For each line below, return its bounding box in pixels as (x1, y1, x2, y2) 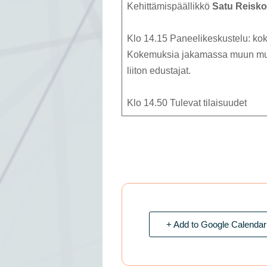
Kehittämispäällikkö (127, 1, 212, 12)
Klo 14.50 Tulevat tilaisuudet (127, 98, 247, 108)
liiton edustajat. (127, 66, 191, 76)
